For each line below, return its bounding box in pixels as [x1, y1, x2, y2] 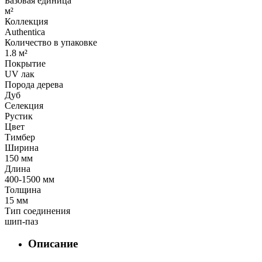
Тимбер [5, 132, 35, 142]
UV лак [5, 68, 35, 79]
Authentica [5, 26, 45, 37]
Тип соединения [5, 205, 70, 216]
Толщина [5, 184, 41, 195]
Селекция [5, 100, 43, 111]
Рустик [5, 111, 33, 121]
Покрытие [5, 58, 46, 68]
